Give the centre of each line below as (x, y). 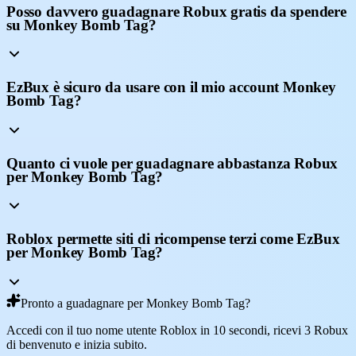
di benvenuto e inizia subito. (77, 344)
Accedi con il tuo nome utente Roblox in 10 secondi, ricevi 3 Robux (177, 330)
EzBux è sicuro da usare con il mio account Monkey (171, 87)
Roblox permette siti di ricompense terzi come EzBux (173, 238)
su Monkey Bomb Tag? (81, 25)
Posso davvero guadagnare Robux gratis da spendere (176, 11)
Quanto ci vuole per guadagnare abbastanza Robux (172, 163)
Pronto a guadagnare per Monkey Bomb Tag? (135, 303)
